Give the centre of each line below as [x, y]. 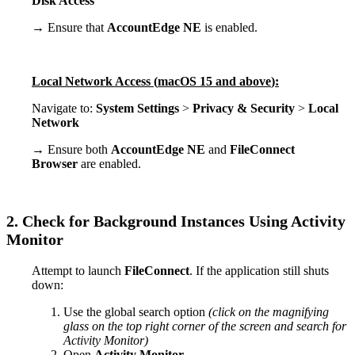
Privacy [213, 108]
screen [255, 326]
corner [189, 326]
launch [105, 271]
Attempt [52, 271]
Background [135, 221]
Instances [213, 221]
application [252, 271]
